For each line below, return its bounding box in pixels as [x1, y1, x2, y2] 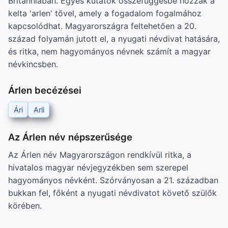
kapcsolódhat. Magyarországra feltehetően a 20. [8, 20, 196, 31]
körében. [8, 200, 42, 211]
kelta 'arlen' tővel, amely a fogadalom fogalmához [8, 8, 202, 18]
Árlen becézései [8, 84, 81, 96]
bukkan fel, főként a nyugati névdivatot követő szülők [8, 187, 217, 198]
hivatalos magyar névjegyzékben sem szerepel [8, 162, 188, 173]
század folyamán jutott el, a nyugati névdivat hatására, [8, 33, 220, 44]
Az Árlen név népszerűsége [8, 131, 132, 142]
